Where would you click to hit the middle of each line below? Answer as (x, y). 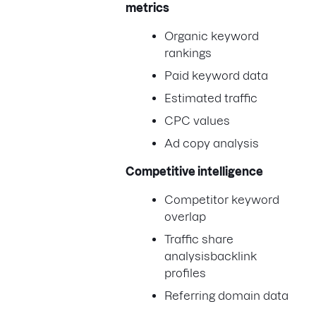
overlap (185, 216)
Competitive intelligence (194, 171)
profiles (185, 273)
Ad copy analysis (212, 143)
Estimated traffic (211, 98)
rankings (188, 53)
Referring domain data (226, 295)
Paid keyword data (216, 75)
